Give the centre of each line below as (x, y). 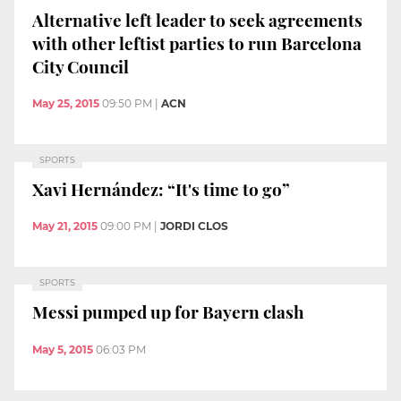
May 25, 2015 (66, 104)
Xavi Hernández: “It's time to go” (161, 188)
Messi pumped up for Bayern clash (168, 311)
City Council (81, 66)
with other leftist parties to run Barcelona (197, 43)
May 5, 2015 (63, 349)
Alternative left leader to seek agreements (197, 19)
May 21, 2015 (65, 226)
